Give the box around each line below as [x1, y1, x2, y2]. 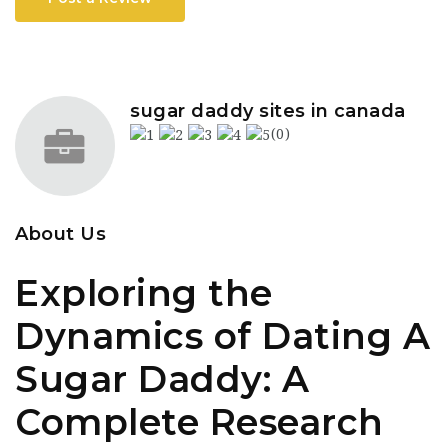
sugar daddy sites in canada [130, 100, 406, 122]
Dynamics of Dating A [15, 314, 430, 358]
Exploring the [15, 271, 273, 315]
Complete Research [15, 400, 384, 444]
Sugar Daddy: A [15, 357, 309, 401]
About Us [15, 223, 106, 245]
